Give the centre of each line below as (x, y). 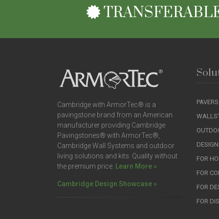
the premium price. (86, 166)
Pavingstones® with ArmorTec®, (109, 135)
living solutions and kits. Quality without (117, 156)
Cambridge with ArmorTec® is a (107, 105)
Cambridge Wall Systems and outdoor (116, 146)
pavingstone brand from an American (115, 115)
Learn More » (136, 166)
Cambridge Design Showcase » (107, 184)
